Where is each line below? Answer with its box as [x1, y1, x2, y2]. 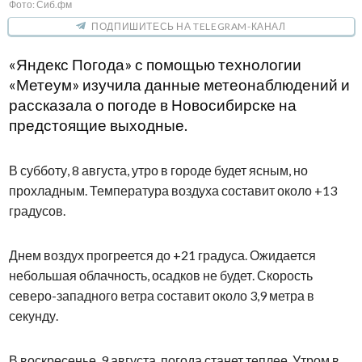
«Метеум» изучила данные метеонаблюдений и [8, 75, 350, 94]
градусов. [8, 202, 65, 218]
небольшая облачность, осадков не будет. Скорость [8, 267, 313, 283]
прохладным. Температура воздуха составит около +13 [8, 182, 337, 198]
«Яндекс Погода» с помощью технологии [8, 55, 301, 74]
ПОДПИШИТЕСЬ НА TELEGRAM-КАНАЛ [91, 19, 286, 32]
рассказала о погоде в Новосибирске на [8, 95, 297, 114]
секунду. [8, 307, 58, 323]
